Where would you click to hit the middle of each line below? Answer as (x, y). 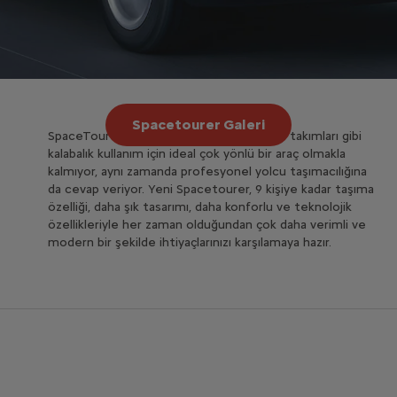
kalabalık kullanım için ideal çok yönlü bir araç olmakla (197, 154)
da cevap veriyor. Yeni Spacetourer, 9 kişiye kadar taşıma (211, 190)
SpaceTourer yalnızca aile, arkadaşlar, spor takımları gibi (205, 136)
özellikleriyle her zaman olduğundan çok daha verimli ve (207, 225)
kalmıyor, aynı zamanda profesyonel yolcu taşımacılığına (208, 172)
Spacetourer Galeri (198, 125)
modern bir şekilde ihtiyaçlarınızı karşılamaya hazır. (190, 243)
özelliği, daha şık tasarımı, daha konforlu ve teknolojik (200, 207)
